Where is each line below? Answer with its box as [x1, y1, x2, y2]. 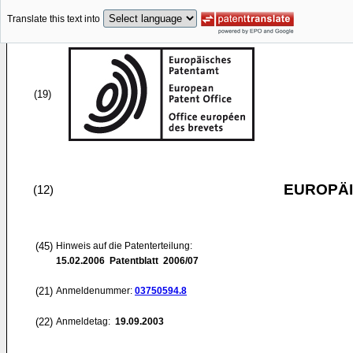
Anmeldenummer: [56, 285, 135, 296]
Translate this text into [7, 13, 100, 25]
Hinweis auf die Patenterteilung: [56, 240, 192, 251]
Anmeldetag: [56, 316, 113, 327]
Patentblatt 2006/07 [105, 255, 199, 266]
